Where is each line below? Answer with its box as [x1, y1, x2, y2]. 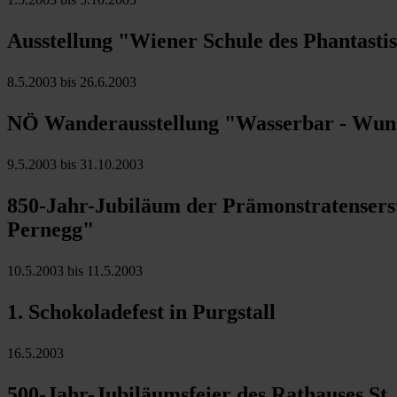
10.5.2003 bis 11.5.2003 [7, 262, 143, 278]
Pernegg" [7, 217, 94, 241]
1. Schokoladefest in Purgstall [7, 300, 276, 323]
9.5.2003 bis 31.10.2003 [7, 156, 144, 172]
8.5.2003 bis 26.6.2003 [7, 74, 136, 90]
